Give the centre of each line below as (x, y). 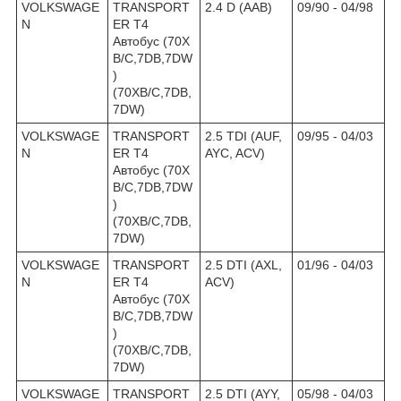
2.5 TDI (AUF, (243, 136)
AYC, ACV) (235, 153)
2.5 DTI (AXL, (243, 264)
